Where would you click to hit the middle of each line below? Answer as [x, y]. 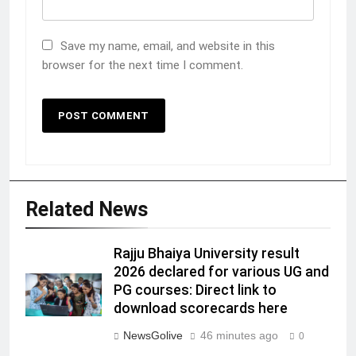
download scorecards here [201, 309]
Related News [87, 210]
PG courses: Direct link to [195, 290]
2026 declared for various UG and [221, 272]
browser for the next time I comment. [143, 66]
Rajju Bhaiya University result [207, 254]
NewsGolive [153, 336]
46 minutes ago [239, 336]
